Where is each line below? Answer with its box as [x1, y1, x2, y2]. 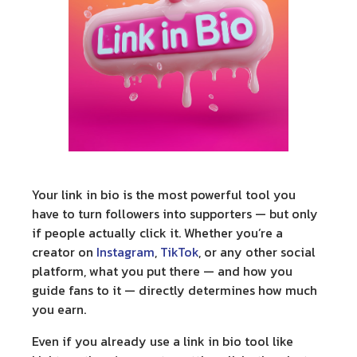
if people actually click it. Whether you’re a [32, 223, 283, 242]
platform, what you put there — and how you [32, 261, 292, 280]
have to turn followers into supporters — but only [32, 204, 318, 223]
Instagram [96, 242, 155, 261]
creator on [32, 242, 96, 261]
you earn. [32, 300, 86, 319]
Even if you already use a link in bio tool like [32, 331, 293, 351]
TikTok [160, 242, 198, 261]
